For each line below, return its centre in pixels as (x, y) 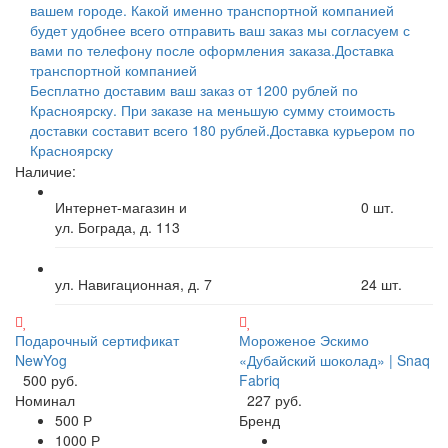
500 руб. (50, 379)
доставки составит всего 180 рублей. (150, 129)
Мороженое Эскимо (304, 339)
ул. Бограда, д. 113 (117, 226)
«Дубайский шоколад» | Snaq (334, 359)
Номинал (45, 399)
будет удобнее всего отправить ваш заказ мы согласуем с (220, 29)
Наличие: (45, 170)
